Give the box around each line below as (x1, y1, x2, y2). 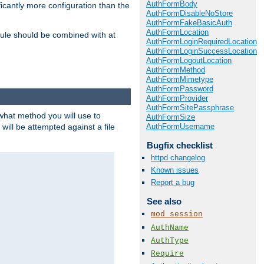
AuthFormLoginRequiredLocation (146, 37, 257, 46)
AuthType (151, 236, 189, 245)
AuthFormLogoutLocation (146, 55, 232, 65)
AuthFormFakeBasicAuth (146, 18, 232, 27)
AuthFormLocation (146, 27, 209, 37)
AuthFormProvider (146, 93, 208, 103)
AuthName (151, 223, 189, 232)
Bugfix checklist (146, 140, 213, 150)
